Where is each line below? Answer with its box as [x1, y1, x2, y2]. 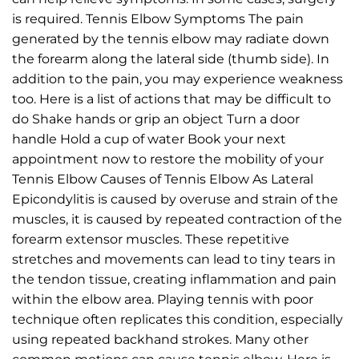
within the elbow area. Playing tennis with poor [12, 291, 313, 307]
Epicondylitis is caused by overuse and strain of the [12, 191, 338, 207]
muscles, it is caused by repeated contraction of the [12, 211, 342, 227]
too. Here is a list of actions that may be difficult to [12, 91, 331, 107]
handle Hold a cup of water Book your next [12, 131, 286, 147]
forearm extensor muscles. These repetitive [12, 231, 289, 247]
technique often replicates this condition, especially [12, 311, 343, 327]
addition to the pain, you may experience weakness [12, 71, 343, 87]
